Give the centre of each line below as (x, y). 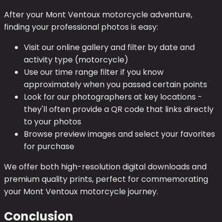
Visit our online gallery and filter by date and (109, 48)
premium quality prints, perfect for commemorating (106, 179)
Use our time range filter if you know (94, 72)
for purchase (49, 147)
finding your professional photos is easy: (81, 27)
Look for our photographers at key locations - (113, 97)
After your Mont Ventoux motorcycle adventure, (98, 15)
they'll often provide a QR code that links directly (119, 110)
